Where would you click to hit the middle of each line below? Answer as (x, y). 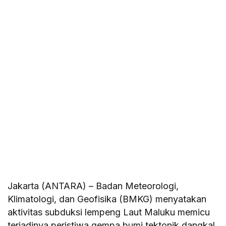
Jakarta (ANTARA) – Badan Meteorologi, (93, 186)
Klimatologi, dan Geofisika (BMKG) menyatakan (107, 199)
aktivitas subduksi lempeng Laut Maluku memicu (109, 212)
